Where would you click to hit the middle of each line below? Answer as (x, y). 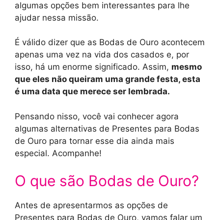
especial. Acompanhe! (58, 153)
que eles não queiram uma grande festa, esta (108, 79)
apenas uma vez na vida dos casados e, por (102, 55)
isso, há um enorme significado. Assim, (93, 67)
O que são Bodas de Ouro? (107, 181)
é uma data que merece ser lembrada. (92, 92)
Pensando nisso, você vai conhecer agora (97, 116)
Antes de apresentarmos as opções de (91, 206)
